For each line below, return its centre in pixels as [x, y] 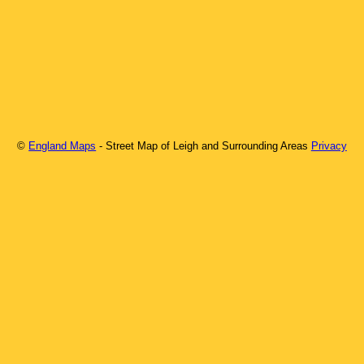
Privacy [329, 145]
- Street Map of [136, 145]
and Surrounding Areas [253, 145]
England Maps [63, 145]
